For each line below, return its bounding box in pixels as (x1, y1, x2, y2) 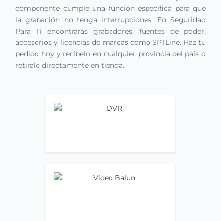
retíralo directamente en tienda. (15, 60, 124, 70)
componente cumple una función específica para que (15, 3, 206, 13)
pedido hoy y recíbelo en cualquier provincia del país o (15, 49, 206, 58)
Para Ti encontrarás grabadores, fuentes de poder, (15, 26, 206, 36)
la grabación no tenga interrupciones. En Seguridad (15, 15, 206, 24)
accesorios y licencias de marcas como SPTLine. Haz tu (15, 37, 206, 47)
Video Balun (86, 164, 135, 174)
